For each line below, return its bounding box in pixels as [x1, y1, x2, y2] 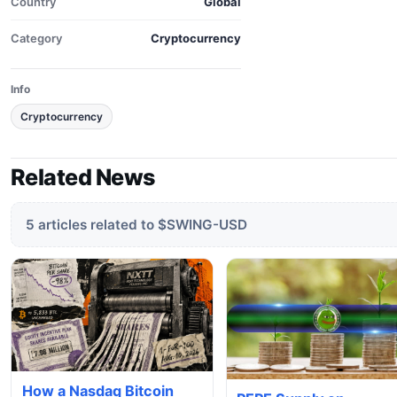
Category [11, 31, 62, 45]
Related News [11, 164, 155, 191]
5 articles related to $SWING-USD [26, 216, 247, 233]
